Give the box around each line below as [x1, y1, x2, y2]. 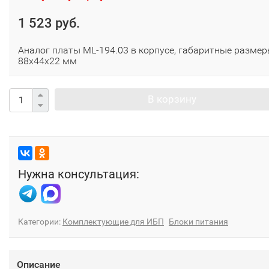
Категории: [18, 216, 62, 226]
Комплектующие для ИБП [62, 216, 164, 226]
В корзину [148, 92, 196, 105]
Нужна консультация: [18, 167, 139, 182]
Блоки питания [169, 216, 228, 226]
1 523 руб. [18, 15, 80, 31]
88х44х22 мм [18, 55, 77, 67]
